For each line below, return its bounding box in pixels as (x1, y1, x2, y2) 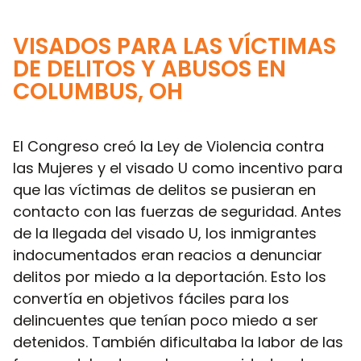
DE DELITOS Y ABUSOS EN (13, 52, 286, 85)
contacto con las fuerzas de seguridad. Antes (13, 201, 342, 222)
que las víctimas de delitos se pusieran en (13, 179, 316, 200)
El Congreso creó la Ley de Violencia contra (13, 135, 324, 156)
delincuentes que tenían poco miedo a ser (13, 309, 318, 330)
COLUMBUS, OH (13, 75, 183, 107)
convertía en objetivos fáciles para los (13, 288, 289, 309)
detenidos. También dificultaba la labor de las (13, 331, 343, 352)
